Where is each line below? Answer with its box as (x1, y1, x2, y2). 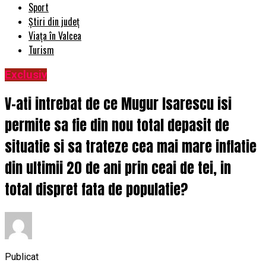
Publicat (5, 251, 39, 262)
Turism (28, 43, 54, 58)
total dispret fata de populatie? (5, 179, 188, 201)
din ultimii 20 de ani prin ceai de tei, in (5, 157, 231, 179)
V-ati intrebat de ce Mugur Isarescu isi (5, 93, 232, 115)
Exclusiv (5, 68, 47, 82)
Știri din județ (28, 14, 80, 29)
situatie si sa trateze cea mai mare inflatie (5, 136, 256, 158)
